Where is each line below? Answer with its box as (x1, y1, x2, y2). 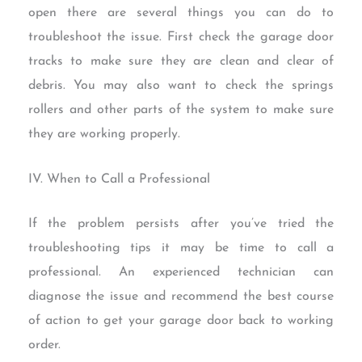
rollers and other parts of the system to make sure (27, 103, 335, 117)
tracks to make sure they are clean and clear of (27, 55, 335, 69)
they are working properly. (27, 128, 180, 141)
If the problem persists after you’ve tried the (27, 217, 335, 231)
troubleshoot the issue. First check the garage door (27, 31, 335, 44)
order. (27, 339, 61, 352)
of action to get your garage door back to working (27, 314, 335, 328)
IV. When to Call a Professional (27, 172, 210, 186)
